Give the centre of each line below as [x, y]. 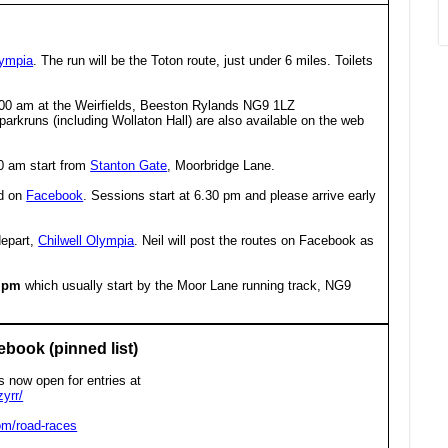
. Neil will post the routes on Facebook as [254, 240]
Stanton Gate [129, 165]
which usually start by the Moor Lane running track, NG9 [188, 285]
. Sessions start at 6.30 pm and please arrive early [230, 195]
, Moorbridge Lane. [221, 165]
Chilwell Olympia [86, 240]
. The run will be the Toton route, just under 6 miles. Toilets [203, 60]
